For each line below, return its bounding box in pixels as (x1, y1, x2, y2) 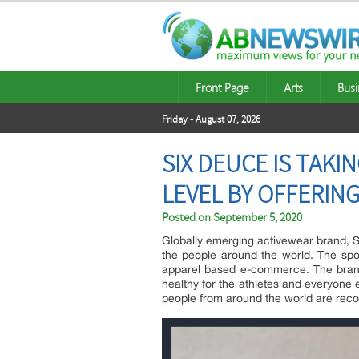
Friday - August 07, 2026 (162, 113, 260, 126)
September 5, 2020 (213, 210, 302, 225)
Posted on (162, 210, 213, 225)
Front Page (196, 79, 249, 95)
